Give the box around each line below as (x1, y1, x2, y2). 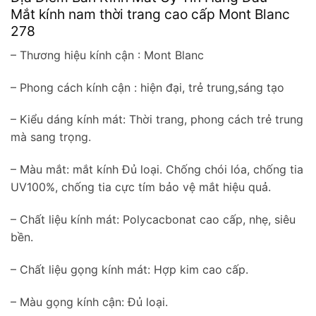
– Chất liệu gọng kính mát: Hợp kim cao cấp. (11, 262, 248, 276)
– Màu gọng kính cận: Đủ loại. (11, 294, 168, 309)
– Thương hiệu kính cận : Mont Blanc (11, 47, 204, 62)
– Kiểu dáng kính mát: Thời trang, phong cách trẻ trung (11, 112, 303, 127)
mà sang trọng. (11, 130, 91, 145)
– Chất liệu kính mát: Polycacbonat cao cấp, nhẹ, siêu (11, 212, 296, 226)
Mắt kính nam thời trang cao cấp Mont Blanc (11, 6, 290, 23)
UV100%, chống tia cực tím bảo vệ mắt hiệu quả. (11, 180, 271, 195)
